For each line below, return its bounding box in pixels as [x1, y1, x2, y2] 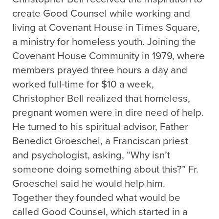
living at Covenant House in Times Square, [12, 22, 200, 34]
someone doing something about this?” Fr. [12, 163, 198, 176]
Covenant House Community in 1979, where [12, 50, 205, 63]
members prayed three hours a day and [12, 64, 187, 77]
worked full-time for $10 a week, [12, 78, 154, 91]
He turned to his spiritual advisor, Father [12, 121, 188, 133]
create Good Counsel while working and [12, 7, 190, 20]
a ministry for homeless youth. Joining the [12, 36, 196, 48]
